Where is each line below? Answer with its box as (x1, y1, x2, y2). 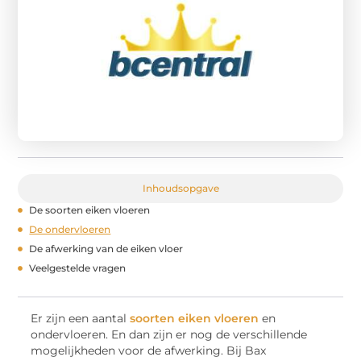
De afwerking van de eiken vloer (29, 242, 184, 255)
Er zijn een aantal (31, 311, 131, 325)
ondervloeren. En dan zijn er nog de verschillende (31, 327, 308, 341)
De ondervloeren (29, 222, 111, 235)
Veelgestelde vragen (29, 261, 127, 274)
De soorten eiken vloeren (29, 203, 151, 216)
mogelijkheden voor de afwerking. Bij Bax (31, 343, 267, 357)
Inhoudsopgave (142, 181, 219, 194)
